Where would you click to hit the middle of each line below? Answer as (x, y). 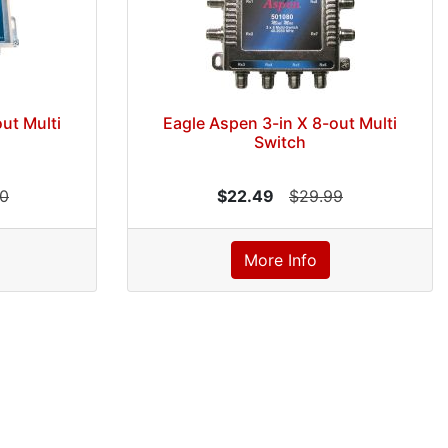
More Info (280, 260)
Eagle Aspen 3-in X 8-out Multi (280, 123)
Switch (280, 142)
